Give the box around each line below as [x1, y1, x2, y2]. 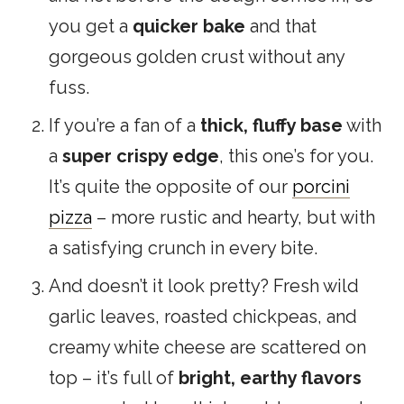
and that [245, 15, 317, 38]
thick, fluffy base [200, 115, 343, 137]
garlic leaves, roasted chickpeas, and [49, 306, 357, 328]
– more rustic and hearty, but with [92, 207, 375, 229]
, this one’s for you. [219, 145, 373, 168]
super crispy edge [62, 145, 219, 168]
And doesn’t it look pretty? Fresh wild [49, 275, 359, 298]
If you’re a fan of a [49, 115, 200, 137]
